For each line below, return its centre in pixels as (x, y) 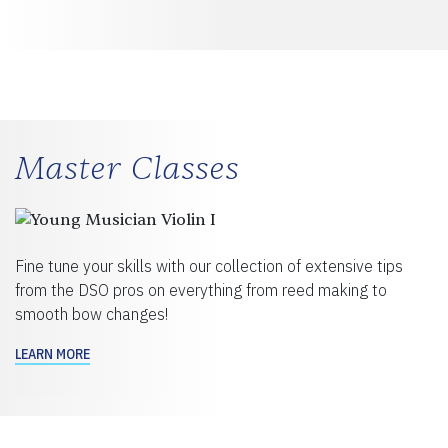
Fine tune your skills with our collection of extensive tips (209, 265)
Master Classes (127, 168)
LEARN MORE (52, 353)
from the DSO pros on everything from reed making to (201, 289)
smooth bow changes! (91, 313)
